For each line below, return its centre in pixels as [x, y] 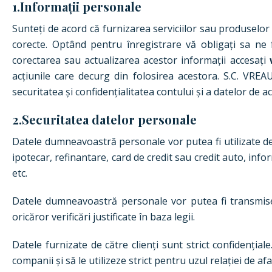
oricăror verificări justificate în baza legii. [104, 217]
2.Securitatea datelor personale [104, 119]
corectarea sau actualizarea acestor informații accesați [141, 60]
